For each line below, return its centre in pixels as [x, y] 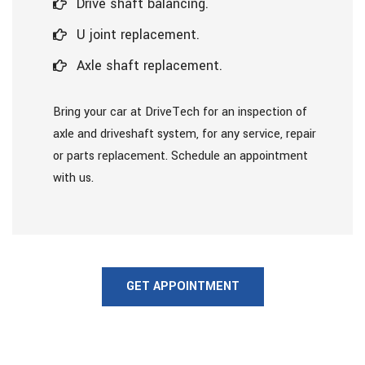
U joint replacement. [138, 35]
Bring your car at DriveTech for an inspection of [180, 112]
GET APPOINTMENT [182, 286]
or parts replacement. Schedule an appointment [180, 156]
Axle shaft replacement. [150, 66]
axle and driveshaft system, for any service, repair [185, 134]
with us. [73, 178]
